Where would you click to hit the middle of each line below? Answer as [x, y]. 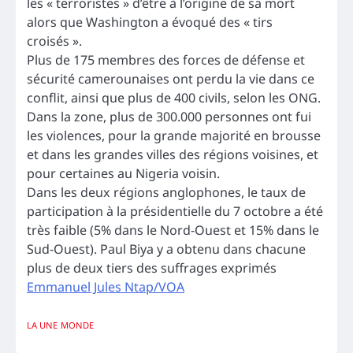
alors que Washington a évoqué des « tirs [150, 22]
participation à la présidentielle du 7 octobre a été [175, 211]
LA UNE [42, 325]
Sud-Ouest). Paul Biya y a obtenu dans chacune [166, 249]
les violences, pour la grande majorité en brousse [174, 135]
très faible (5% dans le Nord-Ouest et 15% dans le [173, 230]
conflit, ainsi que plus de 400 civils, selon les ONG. [174, 97]
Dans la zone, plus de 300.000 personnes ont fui [169, 116]
